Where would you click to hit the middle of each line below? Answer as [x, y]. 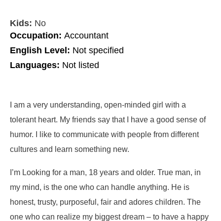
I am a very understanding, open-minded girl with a [98, 105]
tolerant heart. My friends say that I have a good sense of [108, 120]
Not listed [81, 65]
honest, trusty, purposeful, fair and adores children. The [105, 202]
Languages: [36, 65]
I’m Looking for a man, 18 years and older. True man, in [105, 172]
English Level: [41, 51]
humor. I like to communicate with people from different [104, 134]
